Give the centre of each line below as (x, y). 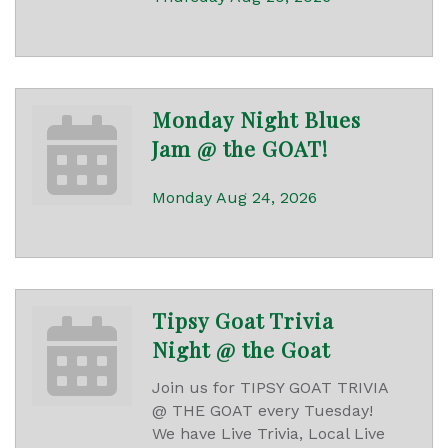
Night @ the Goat (241, 349)
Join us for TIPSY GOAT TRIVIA (270, 388)
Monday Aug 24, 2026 (234, 198)
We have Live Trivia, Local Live (268, 434)
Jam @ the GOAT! (240, 148)
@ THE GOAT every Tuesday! (262, 411)
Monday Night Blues (256, 119)
